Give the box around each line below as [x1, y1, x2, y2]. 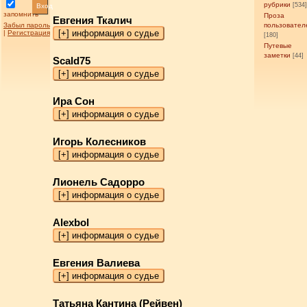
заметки [264, 51, 291, 59]
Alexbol [53, 217, 90, 228]
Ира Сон [53, 96, 95, 107]
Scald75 [53, 56, 91, 66]
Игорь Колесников [53, 136, 147, 147]
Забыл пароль [3, 21, 50, 29]
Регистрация [7, 29, 50, 36]
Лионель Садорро [53, 177, 145, 188]
